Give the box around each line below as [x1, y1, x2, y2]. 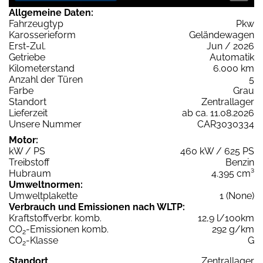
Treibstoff [9, 157, 49, 168]
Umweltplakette [9, 190, 77, 202]
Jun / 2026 [207, 41, 254, 52]
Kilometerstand [9, 63, 75, 75]
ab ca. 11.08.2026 [182, 107, 254, 119]
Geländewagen [189, 29, 254, 41]
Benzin [225, 157, 254, 168]
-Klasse [26, 235, 58, 247]
